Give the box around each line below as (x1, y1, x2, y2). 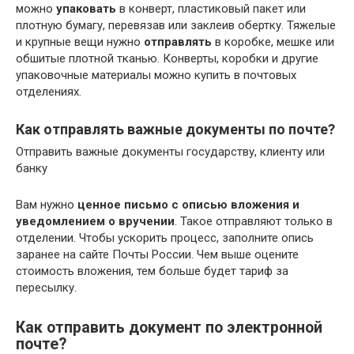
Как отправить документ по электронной (16, 318, 322, 337)
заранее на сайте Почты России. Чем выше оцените (16, 247, 299, 262)
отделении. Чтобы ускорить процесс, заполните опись (16, 230, 314, 245)
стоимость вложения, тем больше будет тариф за (16, 263, 288, 278)
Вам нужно (16, 197, 77, 212)
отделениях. (16, 84, 81, 99)
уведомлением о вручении (16, 213, 175, 228)
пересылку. (16, 280, 77, 295)
